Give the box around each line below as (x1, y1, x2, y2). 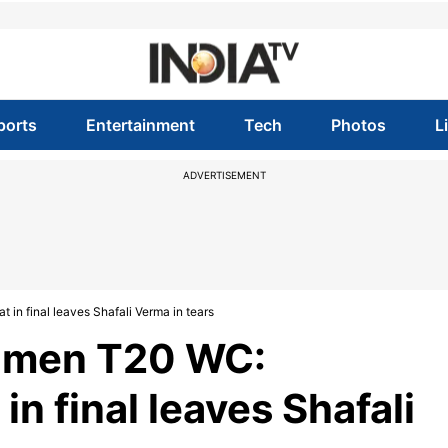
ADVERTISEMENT (182, 169, 266, 181)
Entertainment (85, 115, 195, 135)
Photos (331, 115, 387, 135)
